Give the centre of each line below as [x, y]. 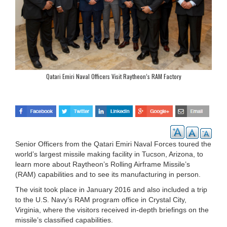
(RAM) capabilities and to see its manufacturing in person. [108, 174]
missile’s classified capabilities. [64, 220]
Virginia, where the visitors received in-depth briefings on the [112, 210]
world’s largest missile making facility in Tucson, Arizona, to [109, 154]
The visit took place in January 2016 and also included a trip [111, 189]
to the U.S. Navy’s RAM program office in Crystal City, [101, 199]
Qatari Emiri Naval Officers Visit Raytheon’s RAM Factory [113, 76]
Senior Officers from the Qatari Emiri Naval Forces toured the [113, 144]
